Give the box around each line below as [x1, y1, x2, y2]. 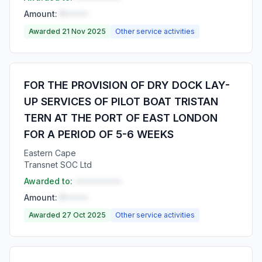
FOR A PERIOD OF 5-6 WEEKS [24, 128, 174, 140]
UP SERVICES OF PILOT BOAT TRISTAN [24, 95, 218, 108]
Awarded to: [24, 176, 73, 186]
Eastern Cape [24, 148, 76, 158]
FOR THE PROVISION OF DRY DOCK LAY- [24, 79, 230, 91]
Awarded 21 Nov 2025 [29, 27, 106, 36]
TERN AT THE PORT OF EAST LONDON [24, 112, 218, 124]
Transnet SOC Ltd [24, 160, 92, 170]
